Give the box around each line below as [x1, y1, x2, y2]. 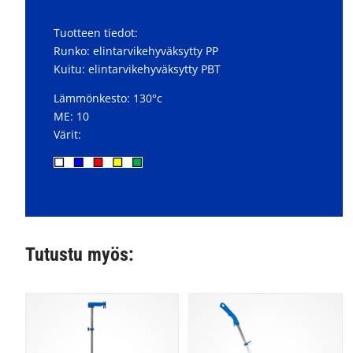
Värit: [53, 126, 81, 142]
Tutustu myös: [24, 243, 134, 266]
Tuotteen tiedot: [53, 24, 138, 40]
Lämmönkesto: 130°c [53, 90, 162, 106]
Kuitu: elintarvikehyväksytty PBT [53, 61, 221, 76]
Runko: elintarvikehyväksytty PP [53, 43, 218, 58]
